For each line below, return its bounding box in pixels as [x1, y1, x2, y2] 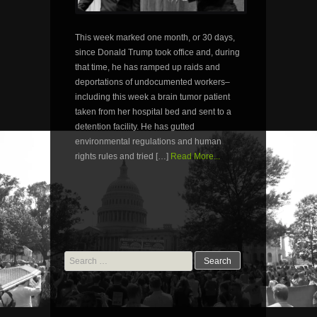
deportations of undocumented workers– [75, 76, 230, 87]
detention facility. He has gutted [75, 121, 195, 132]
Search [64, 251, 91, 262]
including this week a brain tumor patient [75, 91, 230, 102]
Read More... [171, 151, 220, 161]
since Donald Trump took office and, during [75, 47, 240, 57]
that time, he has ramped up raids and [75, 62, 220, 72]
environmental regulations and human [75, 136, 221, 146]
